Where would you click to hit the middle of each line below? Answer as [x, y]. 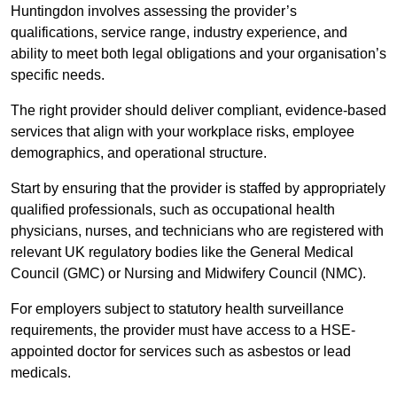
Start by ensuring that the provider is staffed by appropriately [198, 189]
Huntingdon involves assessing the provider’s [154, 12]
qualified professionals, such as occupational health [173, 210]
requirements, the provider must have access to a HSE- [183, 331]
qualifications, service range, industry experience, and [179, 33]
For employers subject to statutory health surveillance [177, 309]
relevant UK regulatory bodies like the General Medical [182, 253]
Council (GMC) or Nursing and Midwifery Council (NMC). [190, 274]
